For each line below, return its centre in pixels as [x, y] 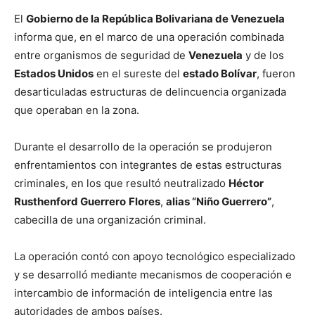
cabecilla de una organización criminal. [110, 219]
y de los [263, 55]
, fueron [276, 73]
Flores [144, 201]
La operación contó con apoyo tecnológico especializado [155, 256]
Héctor [246, 183]
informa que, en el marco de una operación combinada [149, 37]
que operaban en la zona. [77, 110]
